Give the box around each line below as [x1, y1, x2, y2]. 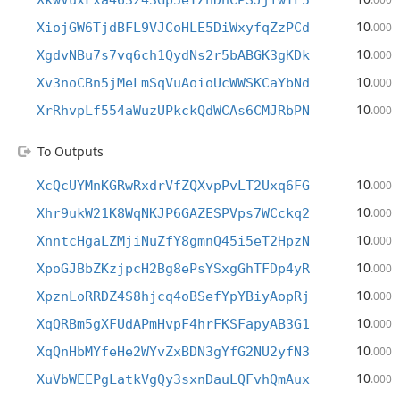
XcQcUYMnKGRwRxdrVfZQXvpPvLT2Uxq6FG [37, 178, 310, 194]
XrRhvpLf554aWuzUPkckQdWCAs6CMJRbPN [37, 103, 310, 119]
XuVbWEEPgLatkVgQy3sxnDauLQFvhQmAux [37, 371, 310, 387]
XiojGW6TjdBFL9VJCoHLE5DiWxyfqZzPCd [37, 20, 310, 36]
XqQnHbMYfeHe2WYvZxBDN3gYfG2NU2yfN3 [37, 344, 310, 360]
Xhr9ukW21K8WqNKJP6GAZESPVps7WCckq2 [37, 205, 310, 221]
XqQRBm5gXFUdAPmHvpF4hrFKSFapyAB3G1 [37, 316, 310, 332]
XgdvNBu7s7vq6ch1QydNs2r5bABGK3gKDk [37, 47, 310, 63]
